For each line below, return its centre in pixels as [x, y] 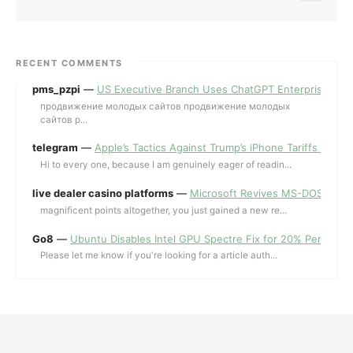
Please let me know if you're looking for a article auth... [159, 256]
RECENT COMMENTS [69, 63]
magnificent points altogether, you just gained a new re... [163, 210]
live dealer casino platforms [103, 193]
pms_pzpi [56, 89]
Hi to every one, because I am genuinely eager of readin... [166, 165]
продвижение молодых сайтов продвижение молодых [165, 106]
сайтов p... [64, 119]
